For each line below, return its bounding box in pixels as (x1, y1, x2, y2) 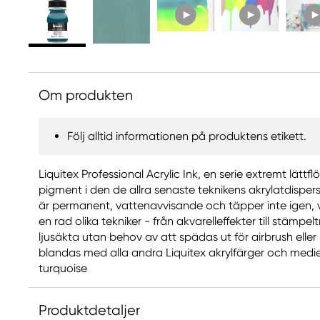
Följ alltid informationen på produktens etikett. (67, 129, 306, 143)
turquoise (39, 261, 87, 275)
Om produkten (39, 87, 133, 104)
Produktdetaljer (39, 302, 140, 319)
